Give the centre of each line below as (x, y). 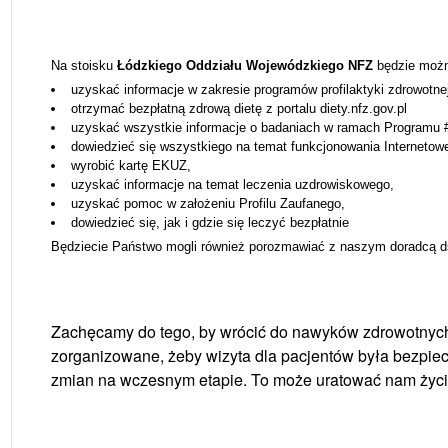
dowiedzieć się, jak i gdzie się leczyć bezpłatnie (209, 222)
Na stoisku (83, 65)
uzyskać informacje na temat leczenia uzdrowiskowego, (232, 184)
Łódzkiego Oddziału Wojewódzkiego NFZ (244, 65)
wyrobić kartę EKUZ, (130, 165)
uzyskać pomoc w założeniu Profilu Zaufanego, (207, 203)
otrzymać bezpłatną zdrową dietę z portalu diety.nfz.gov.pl (238, 108)
